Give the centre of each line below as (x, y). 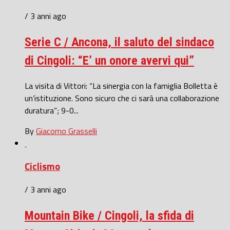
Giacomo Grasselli (66, 131)
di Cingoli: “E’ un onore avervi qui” (109, 61)
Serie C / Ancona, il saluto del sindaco (119, 42)
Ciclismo (42, 166)
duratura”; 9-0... (52, 111)
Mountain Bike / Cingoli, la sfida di (109, 215)
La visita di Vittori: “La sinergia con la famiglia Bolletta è (121, 86)
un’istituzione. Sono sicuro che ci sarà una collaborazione (122, 98)
